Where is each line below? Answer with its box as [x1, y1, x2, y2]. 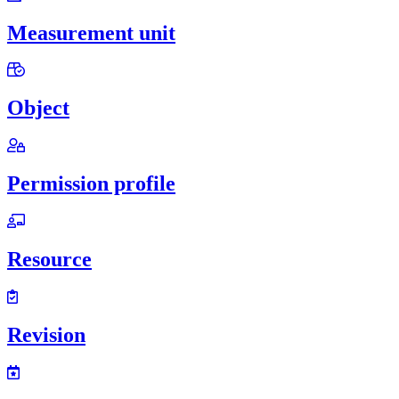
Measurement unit [7, 20, 175, 45]
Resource [7, 247, 92, 271]
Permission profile [7, 172, 175, 196]
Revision [7, 322, 85, 346]
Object [7, 96, 69, 120]
